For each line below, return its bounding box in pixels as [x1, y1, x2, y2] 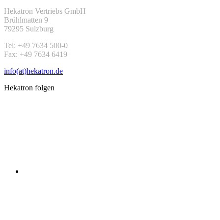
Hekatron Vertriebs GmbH [4, 6, 86, 15]
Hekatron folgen [4, 83, 55, 92]
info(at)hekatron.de [4, 66, 63, 75]
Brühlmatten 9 [4, 15, 48, 24]
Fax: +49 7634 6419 [4, 50, 67, 58]
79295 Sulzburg [4, 24, 57, 33]
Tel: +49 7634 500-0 [4, 41, 68, 50]
